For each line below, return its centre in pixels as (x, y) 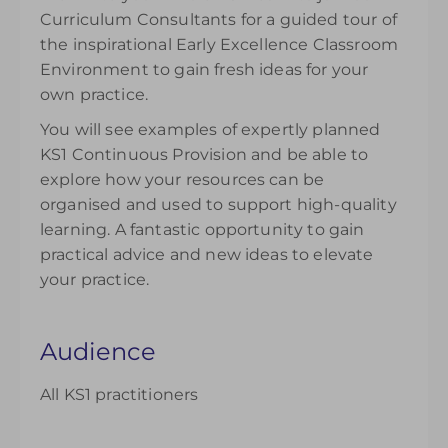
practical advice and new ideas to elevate (207, 254)
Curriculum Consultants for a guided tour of (218, 19)
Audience (98, 351)
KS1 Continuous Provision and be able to (204, 154)
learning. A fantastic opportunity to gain (202, 229)
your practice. (95, 279)
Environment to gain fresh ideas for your (204, 69)
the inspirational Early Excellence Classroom (219, 44)
